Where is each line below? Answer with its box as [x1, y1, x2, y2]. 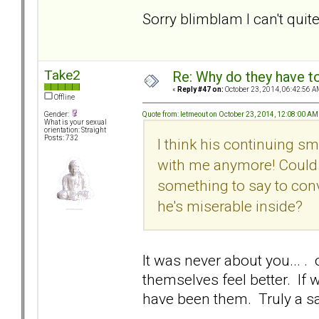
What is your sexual [44, 118, 107, 127]
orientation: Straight [44, 126, 106, 135]
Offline [53, 93, 75, 102]
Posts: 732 [44, 134, 78, 142]
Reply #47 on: [177, 85, 224, 94]
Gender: [44, 110, 70, 119]
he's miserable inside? [157, 197, 306, 215]
